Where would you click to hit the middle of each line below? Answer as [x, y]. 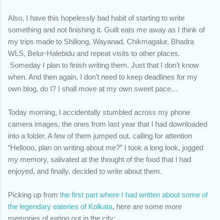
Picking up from [34, 194]
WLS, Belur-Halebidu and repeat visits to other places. [94, 53]
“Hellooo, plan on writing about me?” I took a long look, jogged [106, 147]
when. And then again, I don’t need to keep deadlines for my [103, 77]
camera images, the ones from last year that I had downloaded [108, 124]
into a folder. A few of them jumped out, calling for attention [100, 136]
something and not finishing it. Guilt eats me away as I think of [106, 29]
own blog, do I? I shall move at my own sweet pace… [93, 88]
